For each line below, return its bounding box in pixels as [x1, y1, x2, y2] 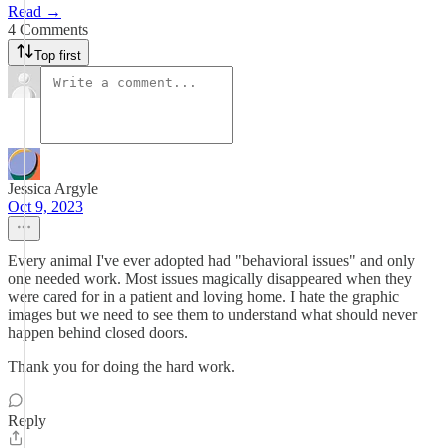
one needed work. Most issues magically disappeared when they [8, 270, 412, 287]
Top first [34, 48, 81, 63]
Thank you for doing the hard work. [8, 358, 235, 375]
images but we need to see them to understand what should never [8, 306, 417, 323]
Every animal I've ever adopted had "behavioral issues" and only [8, 252, 415, 269]
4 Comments [8, 21, 88, 38]
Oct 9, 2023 [8, 198, 83, 215]
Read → [8, 3, 61, 20]
